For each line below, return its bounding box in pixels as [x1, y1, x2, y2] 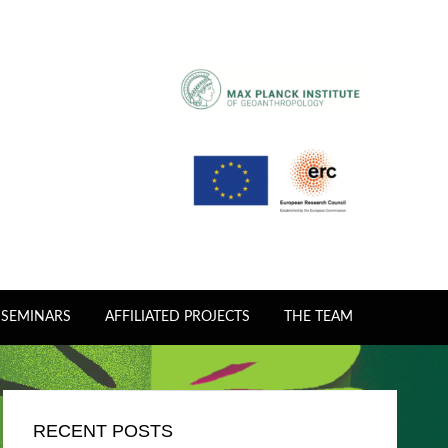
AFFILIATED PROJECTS [104, 310, 250, 324]
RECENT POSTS [33, 421, 173, 441]
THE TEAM [283, 310, 353, 324]
